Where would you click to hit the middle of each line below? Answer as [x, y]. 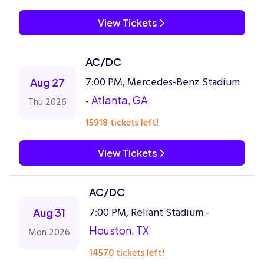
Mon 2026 [49, 232]
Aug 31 [49, 212]
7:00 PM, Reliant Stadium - [149, 212]
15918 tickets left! [122, 123]
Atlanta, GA [120, 100]
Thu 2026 [47, 102]
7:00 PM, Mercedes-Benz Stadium [163, 82]
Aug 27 [47, 82]
